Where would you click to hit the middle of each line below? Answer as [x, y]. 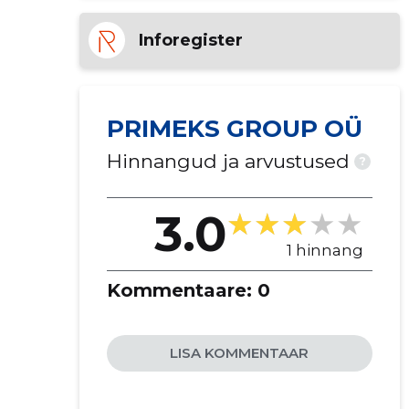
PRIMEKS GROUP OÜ [234, 129]
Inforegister [190, 40]
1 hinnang [325, 250]
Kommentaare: [182, 290]
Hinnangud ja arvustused [228, 161]
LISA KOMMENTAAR [240, 353]
